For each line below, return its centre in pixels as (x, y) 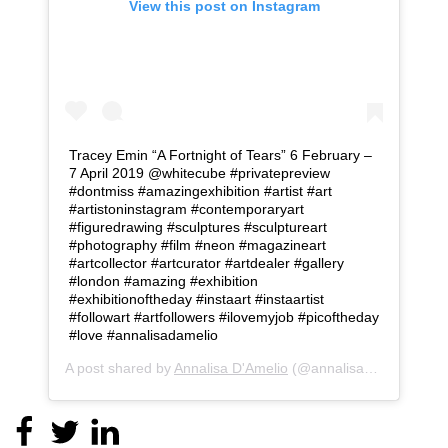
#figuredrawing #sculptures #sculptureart (198, 226)
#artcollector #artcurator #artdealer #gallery (206, 262)
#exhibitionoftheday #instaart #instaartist (196, 298)
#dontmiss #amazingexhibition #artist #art (200, 190)
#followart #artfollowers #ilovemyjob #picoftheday (224, 316)
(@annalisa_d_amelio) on (326, 367)
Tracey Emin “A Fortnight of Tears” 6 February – (220, 154)
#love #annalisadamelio (143, 334)
